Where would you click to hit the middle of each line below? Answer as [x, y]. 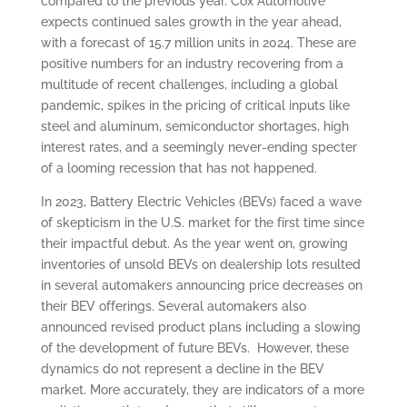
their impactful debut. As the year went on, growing [194, 243]
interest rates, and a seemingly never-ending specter [199, 147]
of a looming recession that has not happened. [179, 168]
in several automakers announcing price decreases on [201, 285]
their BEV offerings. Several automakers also [173, 306]
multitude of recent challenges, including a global [189, 84]
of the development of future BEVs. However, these [194, 348]
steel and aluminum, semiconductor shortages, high [194, 126]
